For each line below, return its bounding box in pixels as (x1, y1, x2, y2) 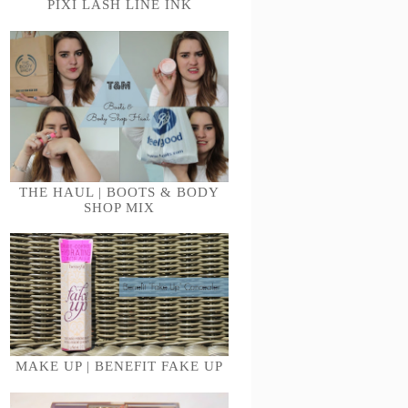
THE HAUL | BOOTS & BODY (19, 184, 219, 199)
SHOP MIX (84, 199, 155, 215)
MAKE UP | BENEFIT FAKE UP (15, 359, 223, 374)
